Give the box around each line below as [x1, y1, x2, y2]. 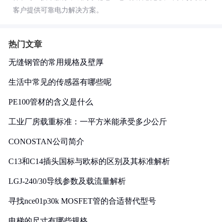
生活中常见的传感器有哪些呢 [8, 78, 111, 86]
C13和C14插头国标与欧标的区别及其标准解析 [8, 157, 170, 166]
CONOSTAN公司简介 [8, 137, 84, 146]
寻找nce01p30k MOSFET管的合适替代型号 [8, 197, 156, 205]
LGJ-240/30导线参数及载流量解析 [8, 177, 126, 185]
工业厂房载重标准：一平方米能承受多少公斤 [8, 117, 167, 126]
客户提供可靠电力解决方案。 [13, 6, 103, 14]
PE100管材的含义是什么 [8, 98, 93, 106]
